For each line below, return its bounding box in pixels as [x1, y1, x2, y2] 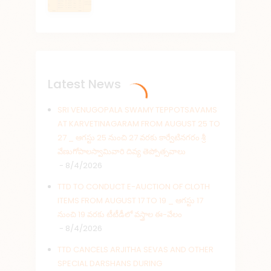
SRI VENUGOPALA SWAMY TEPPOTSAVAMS [57, 104, 218, 116]
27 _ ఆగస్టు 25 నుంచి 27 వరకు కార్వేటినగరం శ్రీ [57, 132, 206, 144]
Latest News [48, 76, 121, 93]
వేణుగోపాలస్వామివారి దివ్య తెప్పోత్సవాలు [57, 146, 186, 158]
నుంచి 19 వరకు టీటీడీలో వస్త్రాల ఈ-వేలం [57, 209, 183, 221]
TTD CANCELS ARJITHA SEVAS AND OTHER [57, 244, 214, 256]
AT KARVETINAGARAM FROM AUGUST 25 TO [57, 118, 221, 130]
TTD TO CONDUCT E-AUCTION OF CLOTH [57, 181, 211, 193]
